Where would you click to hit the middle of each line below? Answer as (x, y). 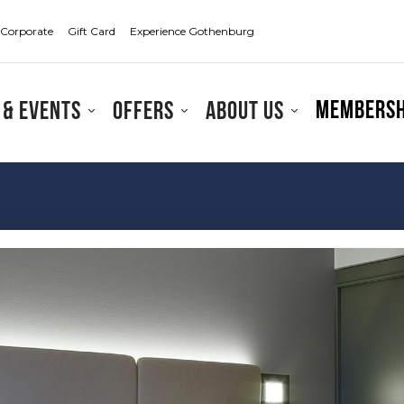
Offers (143, 113)
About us (244, 113)
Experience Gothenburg (192, 31)
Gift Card (91, 31)
